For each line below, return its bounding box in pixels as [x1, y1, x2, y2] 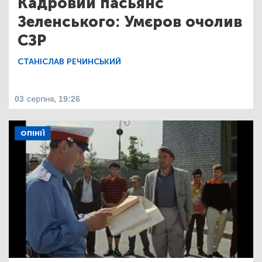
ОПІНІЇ [20, 129, 44, 137]
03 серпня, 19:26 [15, 94, 80, 104]
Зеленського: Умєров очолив [18, 12, 242, 31]
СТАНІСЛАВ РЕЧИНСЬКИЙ [18, 56, 121, 67]
